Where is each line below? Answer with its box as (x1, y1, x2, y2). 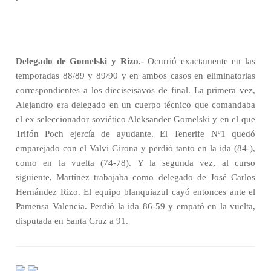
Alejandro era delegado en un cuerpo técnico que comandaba (16, 100, 255, 109)
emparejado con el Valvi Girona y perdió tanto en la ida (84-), (16, 143, 255, 153)
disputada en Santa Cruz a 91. (16, 216, 128, 226)
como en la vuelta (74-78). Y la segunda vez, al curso (16, 158, 255, 168)
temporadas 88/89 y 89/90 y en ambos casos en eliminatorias (16, 71, 255, 80)
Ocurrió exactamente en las (143, 56, 255, 66)
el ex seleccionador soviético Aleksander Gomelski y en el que (16, 114, 255, 124)
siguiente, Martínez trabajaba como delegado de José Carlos (16, 172, 255, 182)
